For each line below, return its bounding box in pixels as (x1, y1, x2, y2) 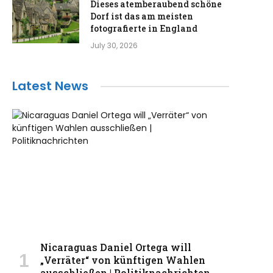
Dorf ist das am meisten (90, 10, 193, 22)
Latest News (12, 77, 88, 94)
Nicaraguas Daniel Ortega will (40, 241, 191, 254)
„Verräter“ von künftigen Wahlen (40, 253, 205, 267)
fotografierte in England (90, 23, 197, 34)
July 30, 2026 (90, 40, 138, 51)
